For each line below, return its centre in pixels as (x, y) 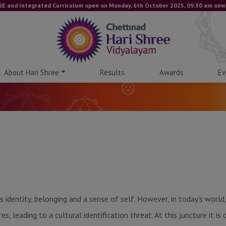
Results (112, 72)
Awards (171, 72)
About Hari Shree (32, 72)
